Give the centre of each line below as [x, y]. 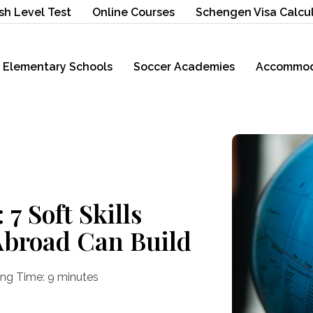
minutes [78, 277]
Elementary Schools [58, 66]
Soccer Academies [184, 66]
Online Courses [133, 12]
